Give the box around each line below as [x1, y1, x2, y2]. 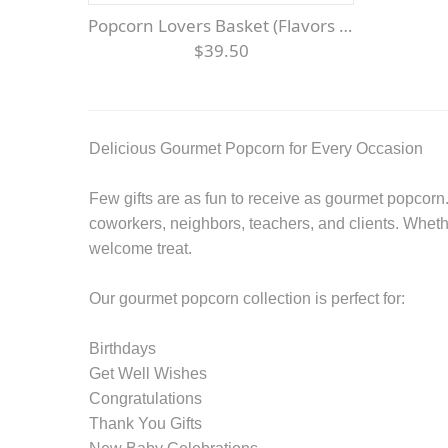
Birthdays [89, 339, 156, 357]
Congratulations [89, 389, 202, 407]
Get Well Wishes [89, 364, 207, 382]
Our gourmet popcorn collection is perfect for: [89, 289, 405, 307]
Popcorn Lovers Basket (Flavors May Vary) [98, 13, 339, 37]
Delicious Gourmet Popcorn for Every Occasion [89, 139, 423, 157]
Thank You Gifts [89, 414, 202, 432]
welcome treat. [89, 239, 192, 257]
